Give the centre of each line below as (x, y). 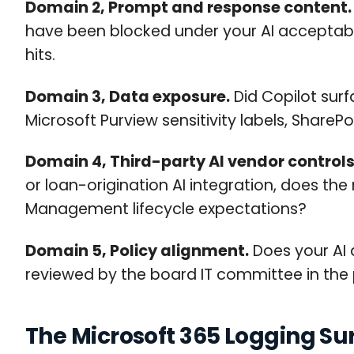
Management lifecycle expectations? (166, 209)
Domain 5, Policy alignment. (137, 250)
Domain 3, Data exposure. (128, 96)
